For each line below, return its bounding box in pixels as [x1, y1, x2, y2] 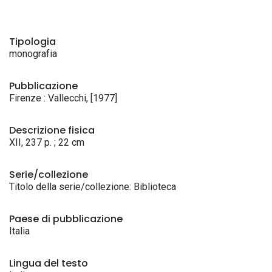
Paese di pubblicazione [9, 212, 123, 226]
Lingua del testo [9, 256, 88, 270]
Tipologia [9, 35, 56, 49]
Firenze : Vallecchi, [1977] [9, 92, 117, 104]
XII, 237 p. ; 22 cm [9, 137, 84, 148]
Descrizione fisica [9, 123, 95, 137]
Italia [9, 225, 30, 237]
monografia [9, 48, 57, 59]
